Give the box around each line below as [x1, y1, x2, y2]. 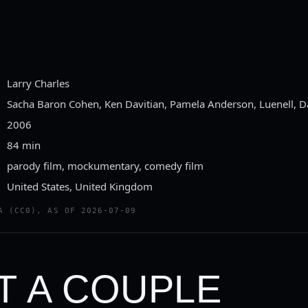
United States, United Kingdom [7, 179, 153, 193]
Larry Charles [7, 76, 70, 90]
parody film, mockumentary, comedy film [7, 159, 204, 173]
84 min [7, 138, 41, 152]
